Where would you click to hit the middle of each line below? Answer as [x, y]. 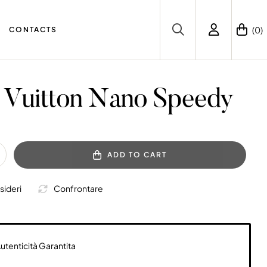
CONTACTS [33, 30]
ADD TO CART [137, 155]
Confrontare [78, 188]
